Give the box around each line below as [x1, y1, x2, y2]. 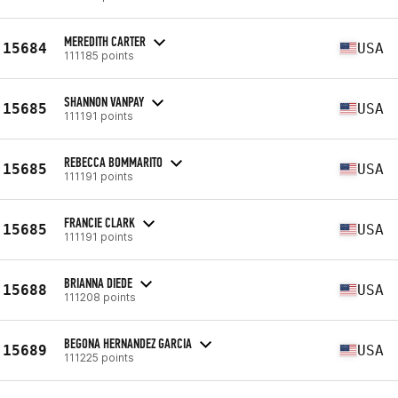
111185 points [64, 48, 134, 62]
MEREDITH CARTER [64, 32, 146, 50]
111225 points [64, 350, 134, 364]
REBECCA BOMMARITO [64, 153, 163, 171]
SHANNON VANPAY [64, 92, 144, 110]
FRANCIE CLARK [64, 213, 135, 231]
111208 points [64, 290, 136, 304]
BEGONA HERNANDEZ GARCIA [64, 334, 192, 352]
